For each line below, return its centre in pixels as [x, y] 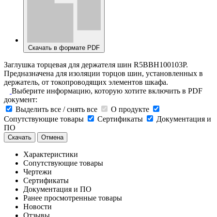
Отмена [52, 137]
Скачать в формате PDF [64, 47]
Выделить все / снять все [56, 109]
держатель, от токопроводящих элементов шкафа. [86, 82]
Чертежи [38, 171]
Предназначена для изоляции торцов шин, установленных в [103, 73]
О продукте [130, 109]
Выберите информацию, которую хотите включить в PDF [107, 91]
